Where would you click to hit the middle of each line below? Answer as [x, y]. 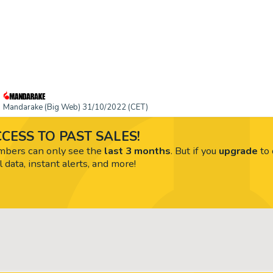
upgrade [238, 151]
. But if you [194, 151]
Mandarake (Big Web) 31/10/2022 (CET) [76, 107]
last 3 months [137, 151]
